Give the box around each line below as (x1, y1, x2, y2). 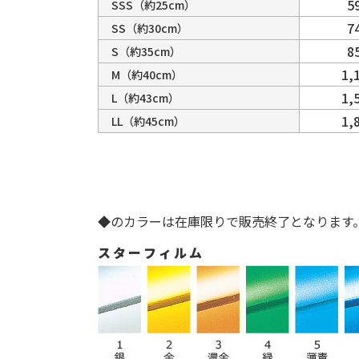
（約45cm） (122, 113, 185, 129)
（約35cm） (118, 43, 181, 59)
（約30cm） (125, 20, 188, 36)
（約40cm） (119, 67, 183, 83)
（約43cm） (116, 90, 179, 106)
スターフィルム (98, 243, 205, 262)
